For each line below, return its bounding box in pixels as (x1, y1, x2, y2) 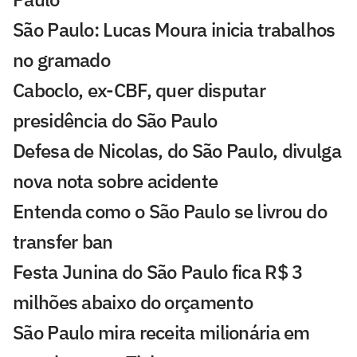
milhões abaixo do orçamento (13, 288, 253, 315)
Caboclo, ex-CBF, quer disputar (13, 76, 265, 103)
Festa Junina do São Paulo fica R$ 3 (13, 258, 303, 284)
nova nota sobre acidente (13, 167, 218, 194)
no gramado (13, 46, 111, 73)
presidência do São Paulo (13, 107, 218, 133)
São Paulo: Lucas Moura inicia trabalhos (13, 16, 335, 42)
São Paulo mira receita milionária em (13, 319, 310, 345)
